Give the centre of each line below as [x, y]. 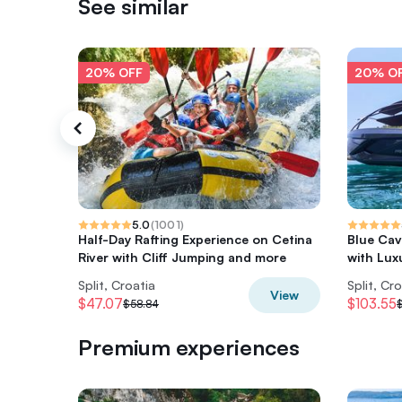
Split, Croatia [117, 285]
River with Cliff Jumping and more [182, 257]
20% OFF [114, 72]
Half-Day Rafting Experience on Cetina [195, 239]
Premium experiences [189, 347]
